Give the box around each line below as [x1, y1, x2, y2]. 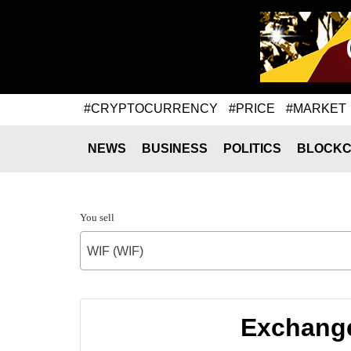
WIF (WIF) [87, 244, 143, 258]
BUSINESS [142, 142, 208, 155]
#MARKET [286, 101, 346, 115]
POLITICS [223, 142, 281, 155]
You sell [80, 212, 114, 223]
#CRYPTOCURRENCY [84, 101, 218, 115]
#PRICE [229, 101, 275, 115]
